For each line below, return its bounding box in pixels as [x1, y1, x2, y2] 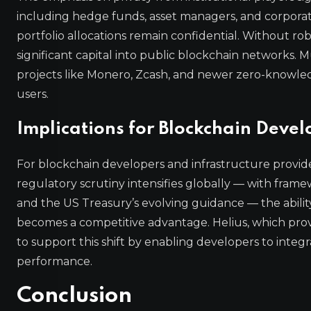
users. [17, 87, 49, 101]
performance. [17, 254, 92, 268]
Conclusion [17, 285, 132, 307]
